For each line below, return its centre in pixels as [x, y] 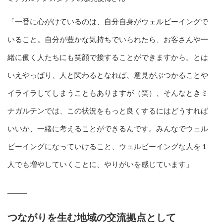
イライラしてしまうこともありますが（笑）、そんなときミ [108, 93]
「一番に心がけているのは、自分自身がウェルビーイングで [108, 21]
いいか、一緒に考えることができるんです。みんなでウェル [108, 128]
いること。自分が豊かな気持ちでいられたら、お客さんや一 [108, 39]
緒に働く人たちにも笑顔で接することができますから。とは [108, 57]
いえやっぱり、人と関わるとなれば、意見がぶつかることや [108, 75]
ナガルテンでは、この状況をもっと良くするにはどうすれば [108, 111]
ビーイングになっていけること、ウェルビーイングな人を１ [108, 146]
